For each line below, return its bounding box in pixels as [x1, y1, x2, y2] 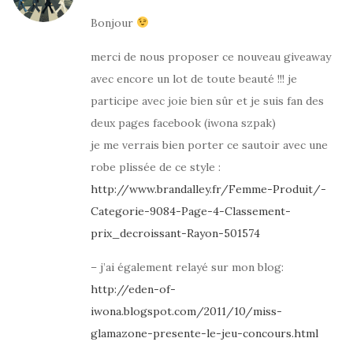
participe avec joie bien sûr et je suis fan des [91, 94, 324, 108]
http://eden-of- [91, 282, 176, 296]
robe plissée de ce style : [91, 160, 221, 174]
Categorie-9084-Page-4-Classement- [91, 204, 291, 218]
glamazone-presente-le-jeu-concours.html [91, 326, 318, 340]
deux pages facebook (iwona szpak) [91, 116, 276, 130]
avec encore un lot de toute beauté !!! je [91, 72, 297, 86]
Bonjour [91, 16, 136, 30]
